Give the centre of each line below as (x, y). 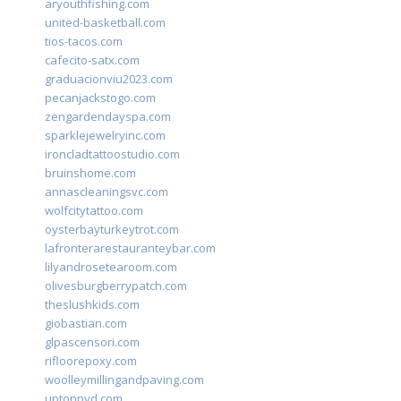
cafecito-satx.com (92, 60)
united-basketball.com (105, 23)
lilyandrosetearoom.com (111, 267)
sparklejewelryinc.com (105, 136)
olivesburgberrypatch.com (116, 286)
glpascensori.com (92, 342)
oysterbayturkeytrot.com (112, 230)
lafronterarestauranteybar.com (130, 248)
